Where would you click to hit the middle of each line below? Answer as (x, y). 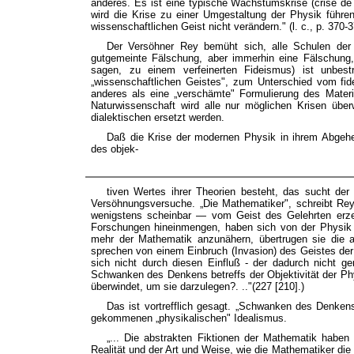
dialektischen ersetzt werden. (158, 117)
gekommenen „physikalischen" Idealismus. (189, 318)
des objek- (115, 149)
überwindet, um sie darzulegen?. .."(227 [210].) (198, 287)
